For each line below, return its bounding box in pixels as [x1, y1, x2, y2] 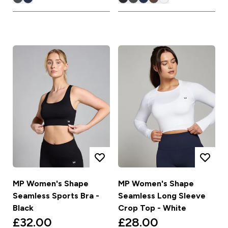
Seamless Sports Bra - [12, 191, 99, 200]
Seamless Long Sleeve [118, 191, 206, 200]
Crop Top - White [118, 203, 186, 212]
